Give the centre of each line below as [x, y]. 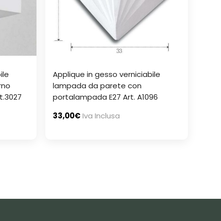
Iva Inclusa [101, 116]
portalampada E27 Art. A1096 [106, 97]
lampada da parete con [97, 86]
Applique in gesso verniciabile [107, 74]
